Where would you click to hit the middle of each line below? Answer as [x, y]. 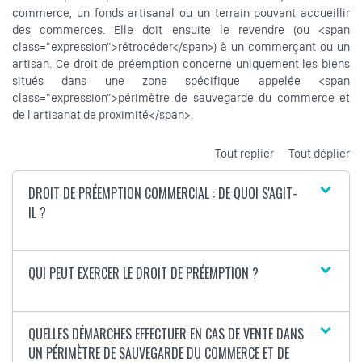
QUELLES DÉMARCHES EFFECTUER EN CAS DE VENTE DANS [166, 334]
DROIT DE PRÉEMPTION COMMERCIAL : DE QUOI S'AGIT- [163, 194]
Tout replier [244, 153]
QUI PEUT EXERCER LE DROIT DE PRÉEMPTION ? [144, 274]
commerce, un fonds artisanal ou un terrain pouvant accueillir [181, 13]
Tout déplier [319, 153]
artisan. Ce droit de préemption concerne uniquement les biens [181, 64]
